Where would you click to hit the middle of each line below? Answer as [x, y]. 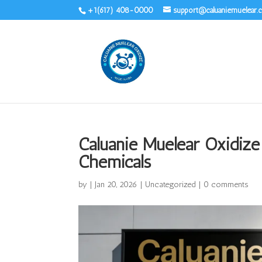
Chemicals [115, 162]
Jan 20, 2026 [116, 185]
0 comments [226, 185]
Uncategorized [171, 185]
